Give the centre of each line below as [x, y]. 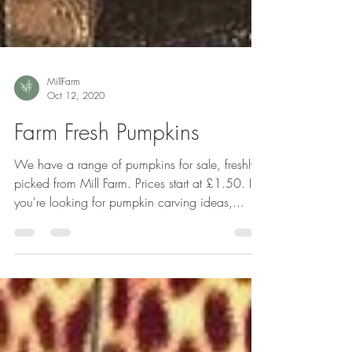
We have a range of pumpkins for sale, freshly [135, 202]
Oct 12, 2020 [76, 133]
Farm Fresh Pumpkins [107, 169]
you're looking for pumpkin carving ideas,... [129, 240]
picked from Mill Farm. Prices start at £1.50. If [134, 221]
